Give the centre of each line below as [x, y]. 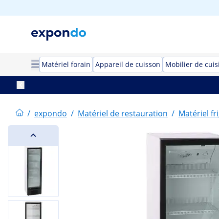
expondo [51, 113]
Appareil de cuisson [128, 64]
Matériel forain [66, 64]
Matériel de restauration [123, 113]
